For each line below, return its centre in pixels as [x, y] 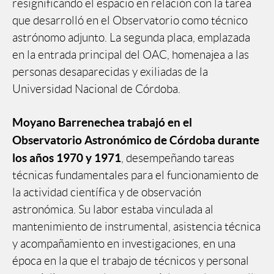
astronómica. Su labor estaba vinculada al [113, 209]
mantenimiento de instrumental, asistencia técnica [136, 226]
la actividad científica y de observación [107, 192]
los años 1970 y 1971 [67, 157]
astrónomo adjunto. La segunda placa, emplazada [131, 37]
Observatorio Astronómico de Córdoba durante [136, 140]
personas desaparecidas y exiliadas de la [110, 72]
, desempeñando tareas [178, 158]
